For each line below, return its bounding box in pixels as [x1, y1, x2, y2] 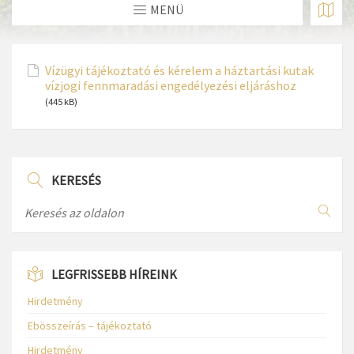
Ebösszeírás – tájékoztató [28, 318, 152, 333]
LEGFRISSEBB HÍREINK [51, 266, 177, 283]
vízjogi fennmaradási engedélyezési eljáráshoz [45, 77, 296, 94]
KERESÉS [51, 172, 101, 189]
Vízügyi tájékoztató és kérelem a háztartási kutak [45, 62, 314, 79]
